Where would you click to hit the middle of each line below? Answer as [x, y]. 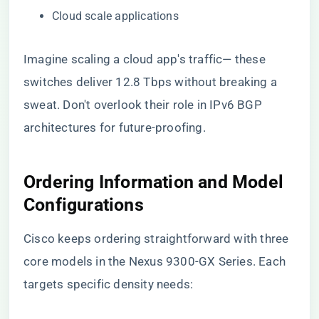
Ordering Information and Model [154, 182]
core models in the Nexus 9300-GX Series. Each [155, 261]
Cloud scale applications [115, 16]
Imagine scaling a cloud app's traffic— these [145, 59]
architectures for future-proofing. [115, 127]
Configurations [84, 205]
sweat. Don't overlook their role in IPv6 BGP [143, 105]
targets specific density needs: [109, 284]
